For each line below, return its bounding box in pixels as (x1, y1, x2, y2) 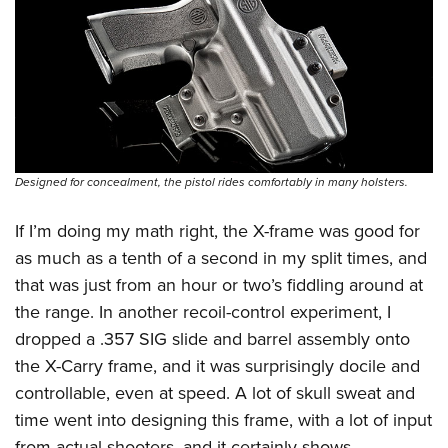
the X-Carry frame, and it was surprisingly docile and (15, 352, 420, 379)
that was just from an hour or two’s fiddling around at (15, 271, 423, 298)
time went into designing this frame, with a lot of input (15, 406, 432, 433)
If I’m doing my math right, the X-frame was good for (15, 217, 420, 244)
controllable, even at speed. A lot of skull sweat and (15, 379, 415, 406)
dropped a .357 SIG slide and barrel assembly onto (15, 325, 410, 352)
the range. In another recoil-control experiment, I (15, 298, 391, 325)
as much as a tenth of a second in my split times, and (15, 244, 427, 271)
